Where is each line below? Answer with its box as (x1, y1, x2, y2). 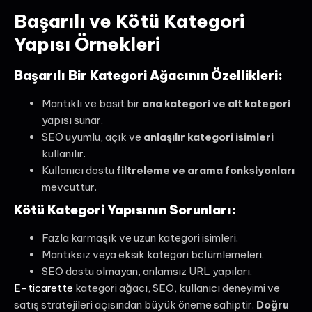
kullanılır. (42, 147, 86, 161)
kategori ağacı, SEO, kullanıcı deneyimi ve (73, 281, 280, 295)
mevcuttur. (42, 180, 97, 194)
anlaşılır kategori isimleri (143, 130, 274, 144)
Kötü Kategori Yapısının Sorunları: (14, 202, 236, 219)
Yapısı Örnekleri (14, 33, 160, 56)
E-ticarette (14, 281, 73, 295)
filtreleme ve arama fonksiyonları (116, 164, 295, 178)
